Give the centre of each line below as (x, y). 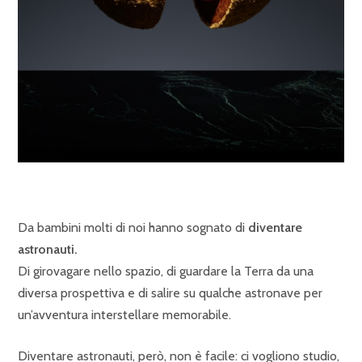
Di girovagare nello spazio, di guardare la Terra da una (166, 271)
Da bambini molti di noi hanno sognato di (133, 227)
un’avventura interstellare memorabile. (124, 315)
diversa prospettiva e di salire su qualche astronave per (170, 293)
